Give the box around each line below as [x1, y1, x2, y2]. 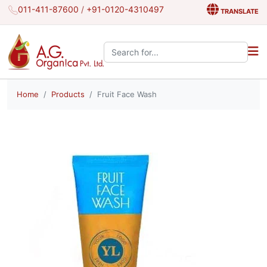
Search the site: [103, 42, 164, 52]
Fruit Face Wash [97, 89, 157, 99]
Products [51, 89, 85, 99]
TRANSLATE [218, 7, 259, 15]
